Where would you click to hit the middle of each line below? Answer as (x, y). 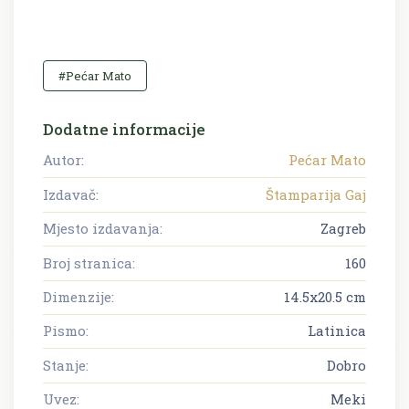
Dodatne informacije (124, 130)
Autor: (63, 160)
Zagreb (343, 229)
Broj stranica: (89, 262)
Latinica (337, 331)
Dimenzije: (79, 296)
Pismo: (66, 331)
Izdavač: (71, 194)
